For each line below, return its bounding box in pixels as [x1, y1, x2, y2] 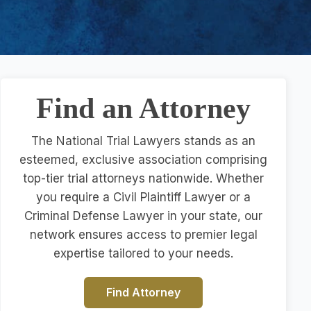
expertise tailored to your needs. [53, 246, 234, 260]
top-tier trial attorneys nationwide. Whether [23, 171, 264, 185]
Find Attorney [106, 285, 181, 299]
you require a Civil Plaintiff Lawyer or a [36, 190, 251, 204]
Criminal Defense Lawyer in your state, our [24, 209, 263, 223]
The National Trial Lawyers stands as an [31, 134, 256, 148]
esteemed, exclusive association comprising [19, 153, 268, 167]
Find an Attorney [36, 92, 251, 124]
